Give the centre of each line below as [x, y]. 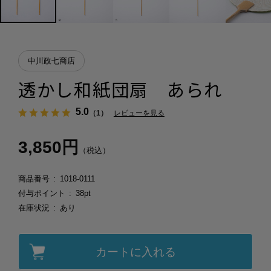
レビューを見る [139, 113]
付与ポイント [41, 193]
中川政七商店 [51, 61]
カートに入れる [135, 252]
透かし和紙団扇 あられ [120, 89]
